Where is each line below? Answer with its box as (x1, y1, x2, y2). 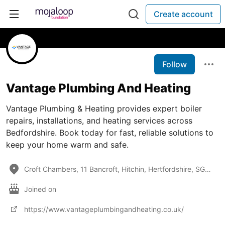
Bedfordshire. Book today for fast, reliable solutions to (6, 128, 213, 138)
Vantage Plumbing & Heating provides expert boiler (6, 103, 202, 114)
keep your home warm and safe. (6, 140, 129, 150)
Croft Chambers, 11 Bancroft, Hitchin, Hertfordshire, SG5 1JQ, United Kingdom (205, 164, 211, 173)
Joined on (24, 184, 58, 193)
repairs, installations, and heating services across (6, 116, 192, 126)
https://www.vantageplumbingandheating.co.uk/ (24, 204, 184, 213)
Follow (162, 59, 187, 69)
